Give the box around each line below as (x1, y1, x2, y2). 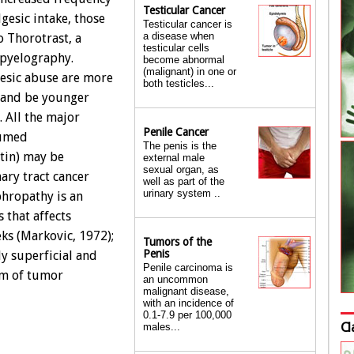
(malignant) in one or (143, 66, 236, 77)
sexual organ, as (143, 164, 219, 175)
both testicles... (143, 77, 214, 89)
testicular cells (143, 42, 209, 54)
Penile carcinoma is (143, 262, 233, 273)
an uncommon (143, 273, 208, 285)
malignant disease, (143, 285, 229, 297)
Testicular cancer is (143, 18, 232, 30)
